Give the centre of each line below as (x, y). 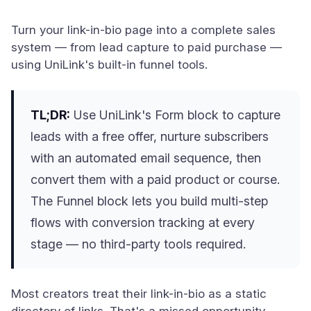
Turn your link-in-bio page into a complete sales (143, 30)
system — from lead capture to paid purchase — (146, 47)
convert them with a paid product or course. (155, 179)
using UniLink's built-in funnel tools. (109, 65)
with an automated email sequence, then (146, 158)
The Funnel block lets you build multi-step (149, 201)
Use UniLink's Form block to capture (175, 115)
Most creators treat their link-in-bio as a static (139, 294)
